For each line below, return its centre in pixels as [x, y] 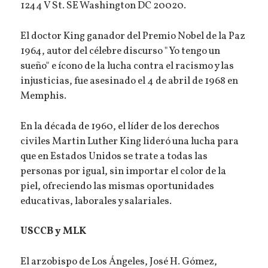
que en [35, 156]
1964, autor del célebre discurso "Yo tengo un [121, 52]
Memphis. [44, 97]
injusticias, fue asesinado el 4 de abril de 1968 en [130, 82]
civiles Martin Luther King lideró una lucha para [130, 141]
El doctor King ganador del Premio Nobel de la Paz [133, 37]
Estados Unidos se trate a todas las [129, 156]
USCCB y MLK [54, 232]
